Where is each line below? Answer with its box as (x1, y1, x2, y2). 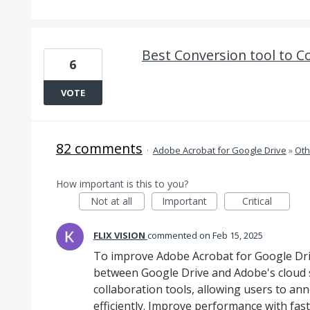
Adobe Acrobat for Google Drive (152, 144, 286, 156)
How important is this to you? (55, 177, 188, 190)
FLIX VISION (93, 229, 145, 241)
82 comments (55, 139, 143, 158)
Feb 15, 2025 (212, 229, 263, 241)
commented (147, 229, 199, 241)
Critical (241, 194, 272, 208)
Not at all (91, 194, 133, 208)
